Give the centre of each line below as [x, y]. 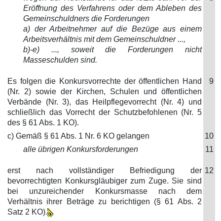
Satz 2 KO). [27, 212]
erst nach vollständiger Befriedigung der [105, 170]
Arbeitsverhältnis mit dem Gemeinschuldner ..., [104, 39]
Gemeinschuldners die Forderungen [86, 18]
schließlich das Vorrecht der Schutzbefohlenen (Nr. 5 [105, 112]
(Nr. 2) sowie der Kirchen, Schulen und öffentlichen [105, 92]
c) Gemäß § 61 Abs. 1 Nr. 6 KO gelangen [78, 136]
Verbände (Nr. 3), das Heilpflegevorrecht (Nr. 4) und [105, 102]
